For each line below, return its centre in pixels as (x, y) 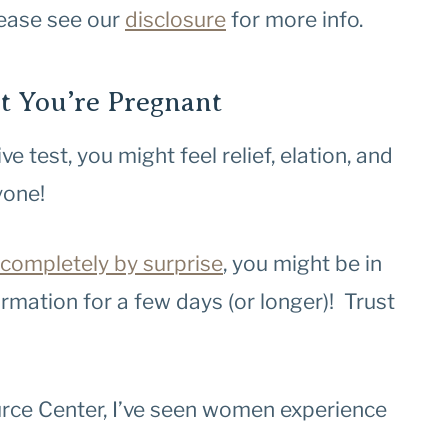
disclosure (175, 20)
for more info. (294, 20)
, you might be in (302, 264)
